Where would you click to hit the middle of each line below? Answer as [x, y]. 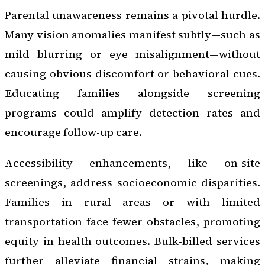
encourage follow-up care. [73, 132]
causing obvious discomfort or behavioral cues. [132, 74]
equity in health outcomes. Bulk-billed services [132, 241]
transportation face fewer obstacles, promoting [132, 221]
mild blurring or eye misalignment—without [132, 54]
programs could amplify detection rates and [132, 113]
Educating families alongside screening [132, 93]
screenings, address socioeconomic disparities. [132, 182]
